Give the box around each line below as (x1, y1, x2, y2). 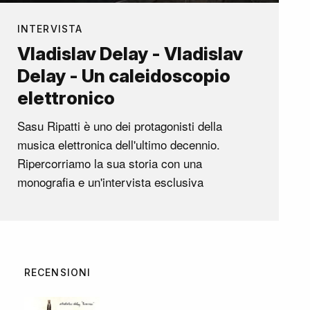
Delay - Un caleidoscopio (17, 65, 230, 87)
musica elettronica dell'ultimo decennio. (17, 136, 220, 154)
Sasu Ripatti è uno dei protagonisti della (17, 117, 222, 135)
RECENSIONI (24, 266, 91, 279)
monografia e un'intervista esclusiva (17, 173, 203, 191)
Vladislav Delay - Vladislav (17, 43, 243, 65)
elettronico (17, 87, 115, 109)
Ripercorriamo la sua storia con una (17, 154, 202, 172)
